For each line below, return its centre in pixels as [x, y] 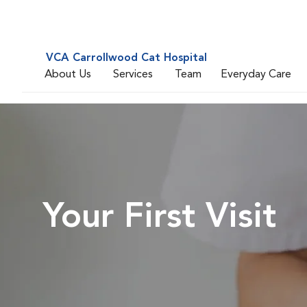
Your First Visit [159, 218]
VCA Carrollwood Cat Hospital [126, 58]
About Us [68, 74]
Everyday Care [256, 74]
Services [133, 74]
